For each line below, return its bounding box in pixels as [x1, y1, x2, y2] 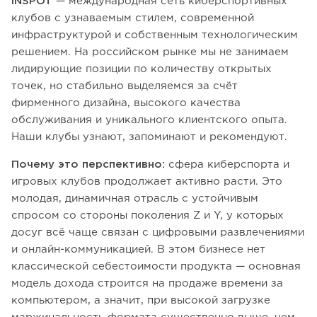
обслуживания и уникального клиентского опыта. [11, 115, 287, 125]
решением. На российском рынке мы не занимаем [11, 47, 289, 57]
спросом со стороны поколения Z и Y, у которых [11, 210, 284, 220]
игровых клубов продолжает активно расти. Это [11, 176, 282, 186]
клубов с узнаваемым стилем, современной [11, 13, 254, 23]
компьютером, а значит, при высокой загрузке [11, 295, 270, 305]
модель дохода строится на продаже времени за [11, 278, 283, 288]
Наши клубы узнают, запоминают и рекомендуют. [11, 132, 287, 142]
